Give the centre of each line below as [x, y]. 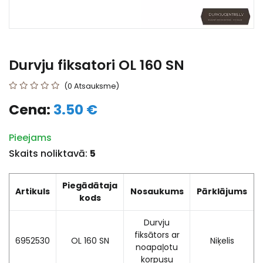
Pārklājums [222, 191]
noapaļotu [157, 247]
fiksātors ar [157, 235]
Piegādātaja [90, 186]
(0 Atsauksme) [92, 86]
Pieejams [30, 138]
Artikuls [33, 191]
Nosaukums [157, 191]
